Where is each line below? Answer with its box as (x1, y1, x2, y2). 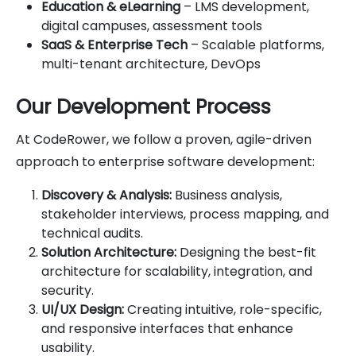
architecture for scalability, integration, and (41, 261, 312, 281)
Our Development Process (16, 92, 271, 121)
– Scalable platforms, (188, 35, 324, 54)
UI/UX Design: (41, 300, 127, 319)
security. (41, 281, 94, 300)
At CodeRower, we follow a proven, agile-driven (16, 130, 311, 149)
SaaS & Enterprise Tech (41, 35, 188, 54)
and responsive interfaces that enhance (41, 319, 293, 338)
